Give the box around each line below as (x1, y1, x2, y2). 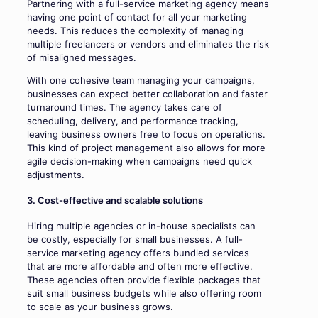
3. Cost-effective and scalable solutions (27, 194, 203, 206)
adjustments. (27, 168, 84, 180)
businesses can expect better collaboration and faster (27, 87, 268, 99)
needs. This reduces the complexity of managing (27, 24, 243, 36)
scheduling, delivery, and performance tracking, (27, 114, 238, 126)
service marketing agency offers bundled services (27, 247, 249, 259)
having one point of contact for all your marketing (27, 11, 247, 23)
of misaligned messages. (27, 51, 136, 63)
